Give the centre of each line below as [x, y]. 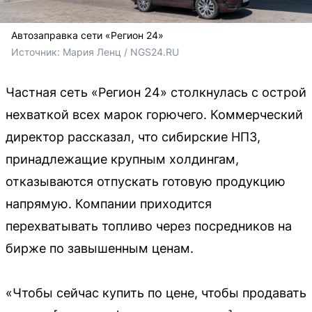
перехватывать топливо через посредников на [149, 226]
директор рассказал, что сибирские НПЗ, [133, 137]
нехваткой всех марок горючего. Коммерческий [154, 115]
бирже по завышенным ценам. [100, 249]
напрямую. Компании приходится [109, 204]
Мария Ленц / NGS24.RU [121, 52]
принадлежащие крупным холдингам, [122, 159]
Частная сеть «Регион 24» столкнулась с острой [156, 93]
